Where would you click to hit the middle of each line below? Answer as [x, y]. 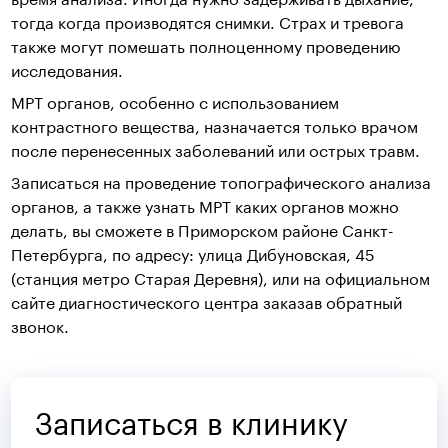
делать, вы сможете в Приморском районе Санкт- [203, 229]
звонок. [40, 325]
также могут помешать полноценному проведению [206, 45]
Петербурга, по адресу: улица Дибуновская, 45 [193, 253]
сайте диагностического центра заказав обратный [207, 301]
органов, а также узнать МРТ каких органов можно [205, 205]
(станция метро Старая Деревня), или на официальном [221, 277]
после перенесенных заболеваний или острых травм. [216, 149]
